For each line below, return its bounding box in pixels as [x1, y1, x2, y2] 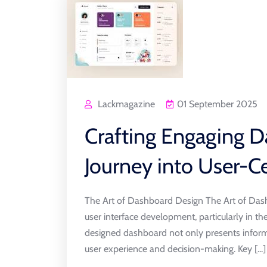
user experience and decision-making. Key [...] [85, 243, 266, 254]
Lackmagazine [98, 98, 155, 110]
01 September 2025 [177, 98, 257, 110]
